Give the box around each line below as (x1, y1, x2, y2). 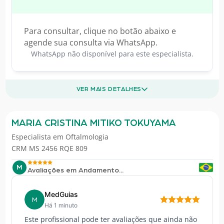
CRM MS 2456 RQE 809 (11, 143, 87, 153)
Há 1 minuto (44, 201, 77, 209)
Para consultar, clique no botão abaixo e (23, 25, 176, 37)
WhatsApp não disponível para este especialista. (30, 49, 193, 59)
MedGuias (44, 190, 78, 199)
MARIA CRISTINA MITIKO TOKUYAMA (11, 118, 176, 128)
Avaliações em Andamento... (27, 166, 123, 174)
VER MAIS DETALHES (76, 86, 142, 92)
